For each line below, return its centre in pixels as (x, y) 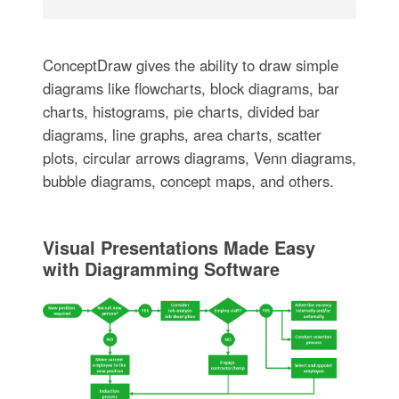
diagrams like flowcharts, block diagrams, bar (191, 89)
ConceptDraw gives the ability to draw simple (190, 65)
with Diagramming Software (161, 269)
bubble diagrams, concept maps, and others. (188, 181)
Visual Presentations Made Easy (179, 248)
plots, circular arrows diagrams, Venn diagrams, (199, 158)
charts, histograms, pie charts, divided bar (181, 112)
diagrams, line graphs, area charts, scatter (182, 135)
